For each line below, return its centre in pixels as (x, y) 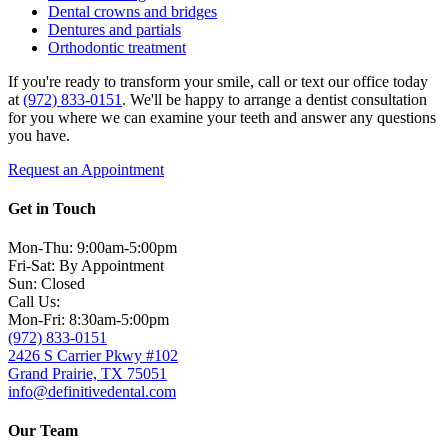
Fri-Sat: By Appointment (86, 266)
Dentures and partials (114, 29)
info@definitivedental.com (92, 392)
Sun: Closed (46, 284)
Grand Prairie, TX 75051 (87, 374)
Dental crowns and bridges (132, 11)
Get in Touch (52, 208)
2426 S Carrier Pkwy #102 (93, 356)
